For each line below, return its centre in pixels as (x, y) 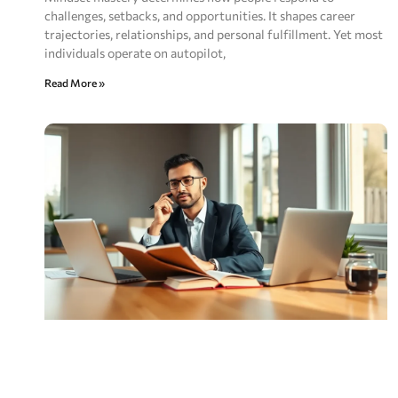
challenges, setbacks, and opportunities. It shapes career (200, 16)
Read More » (75, 83)
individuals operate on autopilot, (135, 53)
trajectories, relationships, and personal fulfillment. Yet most (214, 35)
